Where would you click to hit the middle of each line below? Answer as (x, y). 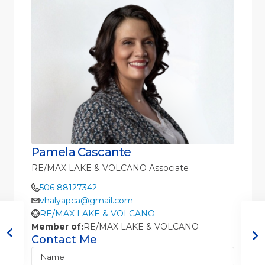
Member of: (57, 227)
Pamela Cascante (81, 152)
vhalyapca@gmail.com (86, 201)
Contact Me (64, 240)
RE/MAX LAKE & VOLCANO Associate (110, 168)
